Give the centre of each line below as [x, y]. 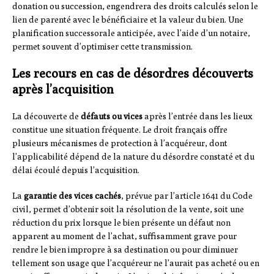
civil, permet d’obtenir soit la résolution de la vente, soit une [128, 209]
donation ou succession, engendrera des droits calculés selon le [135, 6]
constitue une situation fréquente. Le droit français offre [120, 130]
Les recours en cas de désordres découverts [133, 73]
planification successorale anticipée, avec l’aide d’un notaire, [131, 33]
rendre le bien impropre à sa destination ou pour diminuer [125, 250]
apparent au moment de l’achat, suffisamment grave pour [124, 236]
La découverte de [46, 117]
